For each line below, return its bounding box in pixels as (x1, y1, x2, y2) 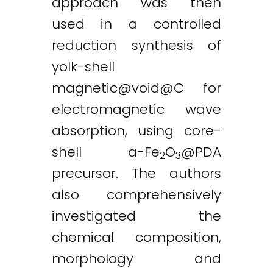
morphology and (52, 249, 221, 268)
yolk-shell (52, 57, 115, 76)
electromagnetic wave (52, 100, 221, 119)
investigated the (52, 207, 221, 225)
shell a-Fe (52, 143, 160, 161)
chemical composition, (52, 228, 221, 247)
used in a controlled (52, 15, 221, 34)
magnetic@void (52, 79, 160, 97)
